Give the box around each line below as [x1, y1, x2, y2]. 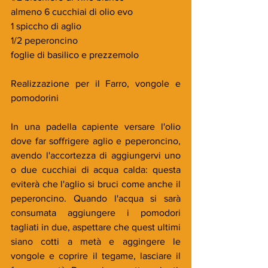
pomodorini [11, 92, 59, 103]
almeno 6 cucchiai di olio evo [11, 6, 133, 17]
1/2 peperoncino [11, 35, 78, 45]
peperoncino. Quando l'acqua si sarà [11, 193, 181, 203]
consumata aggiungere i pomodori [11, 207, 181, 218]
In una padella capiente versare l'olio [11, 121, 181, 132]
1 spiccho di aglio [11, 20, 81, 31]
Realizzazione [11, 78, 69, 89]
